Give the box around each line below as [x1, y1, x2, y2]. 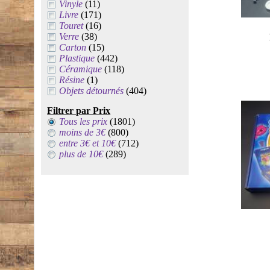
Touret [59, 20, 84, 31]
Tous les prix [59, 116, 110, 127]
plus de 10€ [59, 149, 104, 159]
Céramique [59, 64, 102, 74]
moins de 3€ [59, 127, 106, 137]
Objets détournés [59, 86, 124, 96]
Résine [59, 75, 85, 85]
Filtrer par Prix [47, 105, 111, 116]
